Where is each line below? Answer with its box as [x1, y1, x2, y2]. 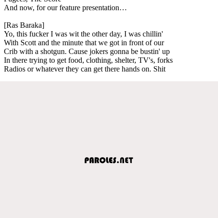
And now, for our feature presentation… [4, 3, 127, 12]
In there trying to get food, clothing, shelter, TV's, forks [4, 55, 173, 64]
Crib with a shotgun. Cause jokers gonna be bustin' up [4, 47, 170, 55]
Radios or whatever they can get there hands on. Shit [4, 64, 165, 73]
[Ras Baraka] [4, 20, 44, 29]
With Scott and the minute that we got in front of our [4, 38, 164, 47]
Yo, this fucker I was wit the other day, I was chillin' [4, 29, 163, 38]
